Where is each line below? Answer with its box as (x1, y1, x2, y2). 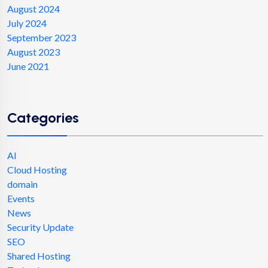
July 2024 (7, 17, 47, 29)
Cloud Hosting (7, 163, 67, 175)
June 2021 (7, 60, 49, 72)
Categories (7, 108, 79, 126)
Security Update (7, 221, 74, 233)
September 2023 (7, 31, 76, 43)
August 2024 (7, 2, 60, 14)
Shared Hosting (7, 249, 71, 261)
